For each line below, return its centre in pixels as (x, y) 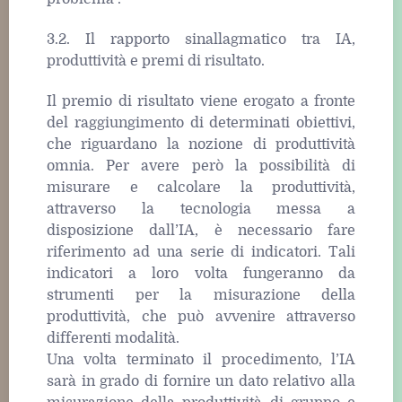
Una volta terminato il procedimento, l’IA (201, 359)
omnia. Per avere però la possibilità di (201, 166)
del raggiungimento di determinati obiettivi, (201, 122)
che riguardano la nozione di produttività (201, 144)
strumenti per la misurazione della (201, 295)
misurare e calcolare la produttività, (201, 187)
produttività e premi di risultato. (156, 61)
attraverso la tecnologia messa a (201, 209)
